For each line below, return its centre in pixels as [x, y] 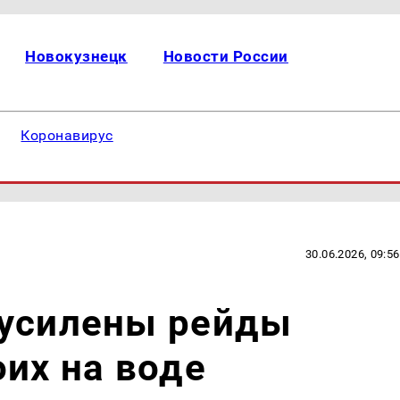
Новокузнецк [76, 56]
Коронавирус [67, 135]
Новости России [225, 56]
